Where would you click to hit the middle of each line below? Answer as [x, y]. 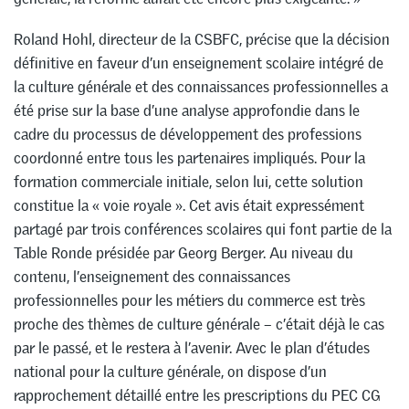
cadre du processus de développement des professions [188, 135]
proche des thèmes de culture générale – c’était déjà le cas [199, 325]
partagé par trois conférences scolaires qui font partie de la [203, 230]
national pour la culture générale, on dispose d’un [170, 372]
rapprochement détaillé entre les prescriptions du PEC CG [197, 396]
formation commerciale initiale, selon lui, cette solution [189, 182]
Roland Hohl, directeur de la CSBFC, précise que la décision [202, 40]
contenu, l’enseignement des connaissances [152, 277]
